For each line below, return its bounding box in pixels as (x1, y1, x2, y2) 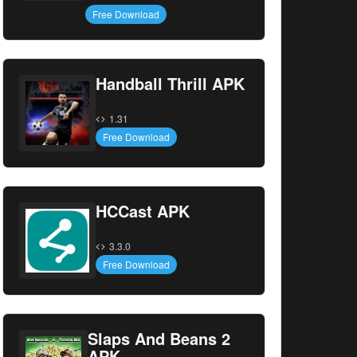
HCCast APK (95, 199, 190, 222)
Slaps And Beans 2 (87, 327, 230, 350)
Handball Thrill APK (95, 72, 245, 95)
